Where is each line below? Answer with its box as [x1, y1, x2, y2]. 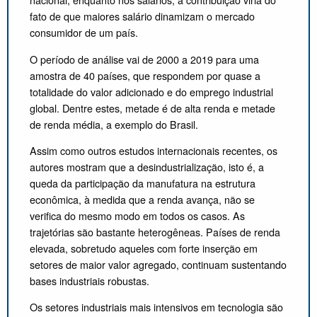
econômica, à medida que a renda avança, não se [30, 191, 255, 207]
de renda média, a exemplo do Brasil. [30, 116, 201, 132]
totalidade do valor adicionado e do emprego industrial [30, 83, 273, 99]
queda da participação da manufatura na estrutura [30, 175, 255, 190]
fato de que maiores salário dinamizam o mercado [30, 8, 255, 24]
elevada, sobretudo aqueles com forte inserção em [30, 240, 258, 255]
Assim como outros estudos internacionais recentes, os [30, 142, 277, 158]
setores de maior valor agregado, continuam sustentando [30, 256, 287, 272]
